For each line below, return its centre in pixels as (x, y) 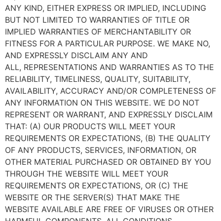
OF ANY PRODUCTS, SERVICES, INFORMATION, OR (101, 150)
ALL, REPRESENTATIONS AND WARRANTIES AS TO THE (110, 67)
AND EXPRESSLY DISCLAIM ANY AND (76, 55)
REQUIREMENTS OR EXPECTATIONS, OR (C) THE (97, 185)
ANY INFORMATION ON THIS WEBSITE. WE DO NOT (102, 103)
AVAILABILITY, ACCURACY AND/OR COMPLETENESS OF (110, 91)
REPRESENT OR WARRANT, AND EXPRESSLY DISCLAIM (109, 114)
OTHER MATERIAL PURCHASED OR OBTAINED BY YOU (108, 162)
